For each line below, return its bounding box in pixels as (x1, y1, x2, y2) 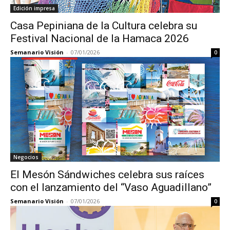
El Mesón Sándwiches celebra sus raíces (10, 168, 204, 181)
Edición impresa (13, 5, 55, 12)
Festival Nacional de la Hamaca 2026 (10, 32, 189, 45)
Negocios (13, 154, 39, 161)
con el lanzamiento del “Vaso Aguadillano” (10, 181, 212, 194)
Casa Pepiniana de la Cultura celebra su (10, 20, 197, 32)
